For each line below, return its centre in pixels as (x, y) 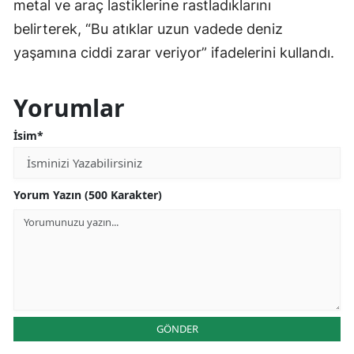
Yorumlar (69, 108)
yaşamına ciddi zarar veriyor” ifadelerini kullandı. (174, 53)
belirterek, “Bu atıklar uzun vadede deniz (148, 29)
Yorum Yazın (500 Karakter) (88, 195)
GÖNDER (177, 329)
